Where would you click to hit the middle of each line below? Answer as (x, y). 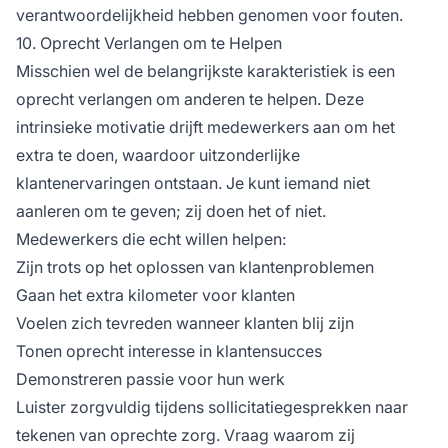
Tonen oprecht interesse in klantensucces (169, 350)
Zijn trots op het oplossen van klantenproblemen (195, 266)
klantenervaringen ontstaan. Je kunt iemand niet (193, 182)
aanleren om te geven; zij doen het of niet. (171, 210)
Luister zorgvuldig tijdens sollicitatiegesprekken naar (212, 406)
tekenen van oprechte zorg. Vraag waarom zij (185, 434)
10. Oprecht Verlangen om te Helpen (149, 42)
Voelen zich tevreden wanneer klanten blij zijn (185, 322)
